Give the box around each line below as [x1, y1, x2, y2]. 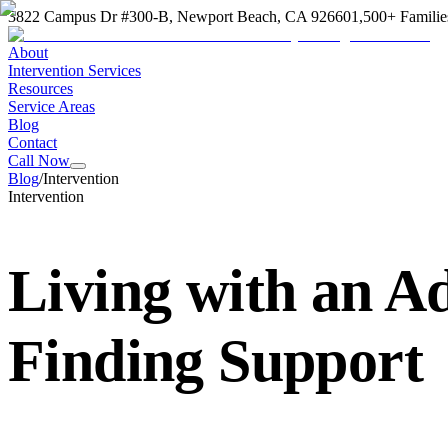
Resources [8, 80, 73, 97]
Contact [8, 134, 57, 151]
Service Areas [8, 98, 95, 115]
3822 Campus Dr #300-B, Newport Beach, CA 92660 [8, 8, 351, 25]
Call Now [8, 152, 70, 169]
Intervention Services [8, 62, 141, 79]
